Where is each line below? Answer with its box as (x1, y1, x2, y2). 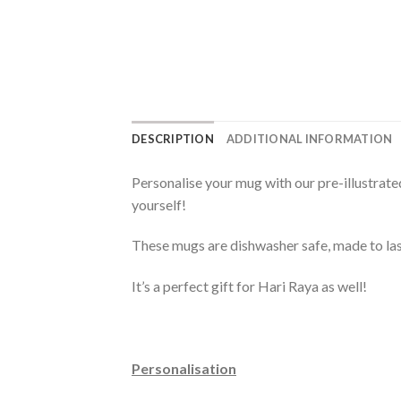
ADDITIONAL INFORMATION (226, 131, 393, 146)
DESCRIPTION (132, 131, 214, 146)
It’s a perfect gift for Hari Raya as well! (132, 277, 367, 295)
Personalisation (132, 359, 236, 377)
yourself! (132, 195, 186, 213)
